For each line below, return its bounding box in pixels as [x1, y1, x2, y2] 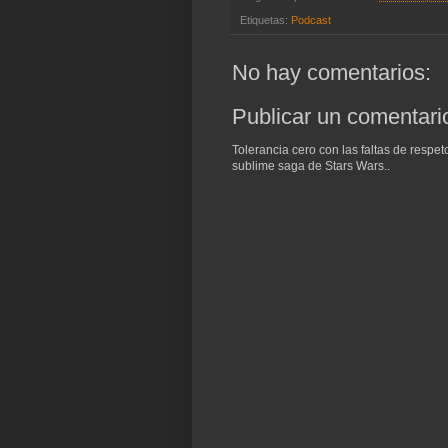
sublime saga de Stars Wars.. [232, 158, 390, 173]
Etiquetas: [240, 13, 291, 26]
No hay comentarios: [232, 59, 431, 85]
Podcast [291, 13, 331, 26]
